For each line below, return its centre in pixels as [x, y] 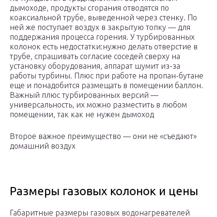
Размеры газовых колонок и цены [104, 191]
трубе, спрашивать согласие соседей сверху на [95, 56]
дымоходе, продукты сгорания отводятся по [89, 8]
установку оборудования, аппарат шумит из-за [95, 66]
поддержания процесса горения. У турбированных [102, 37]
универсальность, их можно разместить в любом [98, 105]
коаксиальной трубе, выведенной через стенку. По [103, 18]
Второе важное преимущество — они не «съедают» [103, 136]
